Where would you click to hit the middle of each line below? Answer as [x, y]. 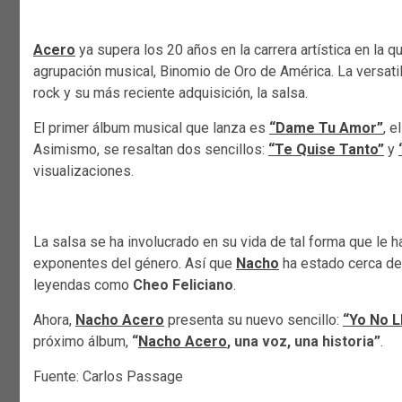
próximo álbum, [83, 342]
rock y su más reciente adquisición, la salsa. [170, 93]
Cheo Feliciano [183, 285]
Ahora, [54, 320]
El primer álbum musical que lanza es [151, 128]
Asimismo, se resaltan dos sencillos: [151, 150]
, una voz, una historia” [304, 342]
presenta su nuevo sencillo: [253, 320]
